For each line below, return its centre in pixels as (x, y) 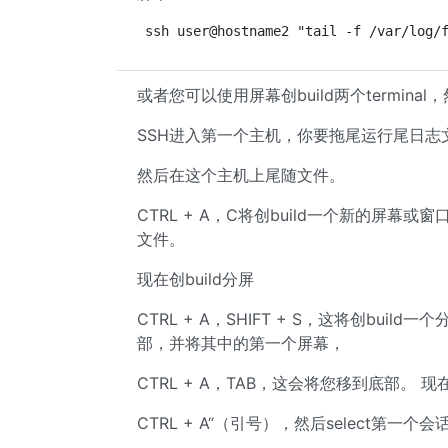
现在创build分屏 (195, 279)
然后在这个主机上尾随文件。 (241, 175)
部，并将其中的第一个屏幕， (241, 343)
